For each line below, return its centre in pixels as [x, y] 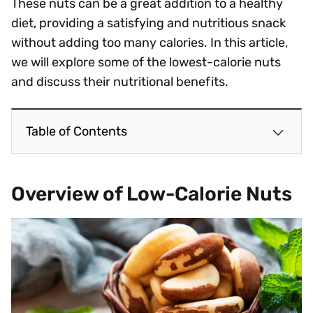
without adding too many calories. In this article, [150, 43]
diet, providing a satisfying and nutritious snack [148, 23]
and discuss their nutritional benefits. [120, 82]
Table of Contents [77, 131]
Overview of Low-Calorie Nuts [152, 194]
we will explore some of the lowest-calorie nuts [146, 62]
